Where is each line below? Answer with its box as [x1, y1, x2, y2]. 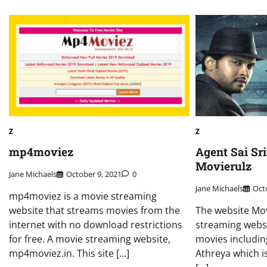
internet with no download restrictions [9, 218, 182, 231]
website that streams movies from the [9, 203, 180, 217]
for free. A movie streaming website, [9, 232, 170, 246]
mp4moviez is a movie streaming [9, 189, 157, 203]
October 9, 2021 [66, 168, 122, 179]
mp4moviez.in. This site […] [9, 246, 129, 260]
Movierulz [195, 158, 252, 173]
